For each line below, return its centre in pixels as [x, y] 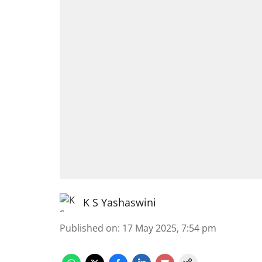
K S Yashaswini [120, 202]
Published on [89, 228]
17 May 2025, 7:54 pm [169, 228]
